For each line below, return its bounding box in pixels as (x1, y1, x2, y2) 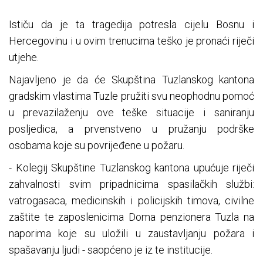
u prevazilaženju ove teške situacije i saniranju (9, 106, 254, 119)
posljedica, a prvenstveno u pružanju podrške (9, 123, 254, 136)
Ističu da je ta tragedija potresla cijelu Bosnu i (9, 18, 254, 31)
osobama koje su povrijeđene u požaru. (9, 139, 184, 152)
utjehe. (9, 51, 39, 64)
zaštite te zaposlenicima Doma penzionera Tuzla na (9, 211, 254, 224)
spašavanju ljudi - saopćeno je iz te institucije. (9, 244, 213, 257)
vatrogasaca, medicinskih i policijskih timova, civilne (9, 194, 254, 207)
